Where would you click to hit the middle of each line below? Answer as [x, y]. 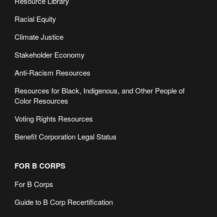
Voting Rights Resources [54, 118]
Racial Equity [35, 18]
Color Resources [41, 100]
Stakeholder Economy [50, 54]
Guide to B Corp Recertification [64, 201]
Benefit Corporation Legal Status [66, 136]
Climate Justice [39, 36]
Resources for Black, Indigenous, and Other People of [100, 90]
